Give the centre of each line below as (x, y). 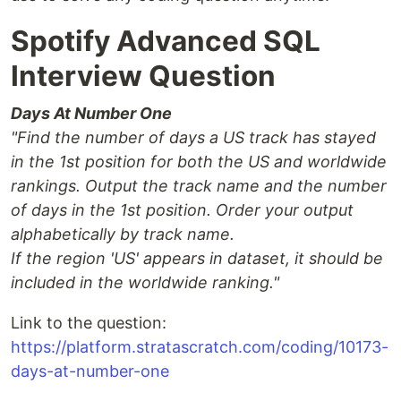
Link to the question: (89, 323)
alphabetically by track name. (123, 235)
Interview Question (143, 76)
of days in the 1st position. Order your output (182, 210)
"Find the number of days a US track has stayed (193, 138)
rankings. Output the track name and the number (199, 186)
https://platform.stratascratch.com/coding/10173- (200, 347)
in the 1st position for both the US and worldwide (199, 162)
